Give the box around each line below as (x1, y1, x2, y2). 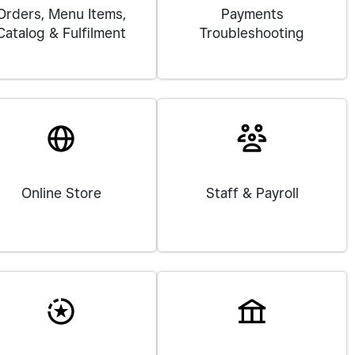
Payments (220, 6, 284, 22)
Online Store (21, 185, 101, 201)
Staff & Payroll (205, 185, 299, 201)
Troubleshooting (200, 25, 305, 41)
